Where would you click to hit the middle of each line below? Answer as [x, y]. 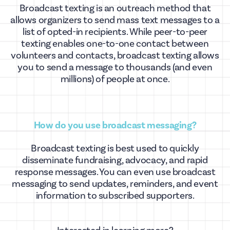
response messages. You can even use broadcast [115, 172]
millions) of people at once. [115, 79]
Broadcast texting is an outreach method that [115, 8]
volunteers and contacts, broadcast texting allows [115, 55]
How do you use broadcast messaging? [115, 126]
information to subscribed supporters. [115, 196]
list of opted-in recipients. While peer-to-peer [115, 32]
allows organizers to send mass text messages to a [115, 20]
